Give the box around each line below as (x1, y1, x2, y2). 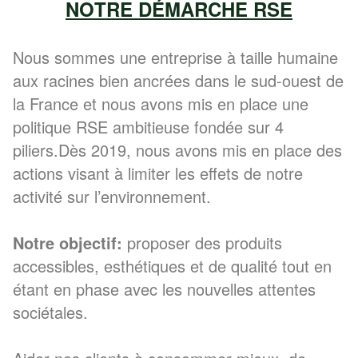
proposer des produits (122, 231, 282, 254)
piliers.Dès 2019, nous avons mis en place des (13, 138, 342, 161)
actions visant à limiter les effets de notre (13, 161, 303, 185)
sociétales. (13, 300, 88, 324)
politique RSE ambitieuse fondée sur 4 (13, 115, 284, 138)
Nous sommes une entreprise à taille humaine (13, 46, 338, 69)
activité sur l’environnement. (13, 185, 211, 208)
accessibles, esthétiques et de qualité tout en (13, 254, 332, 277)
